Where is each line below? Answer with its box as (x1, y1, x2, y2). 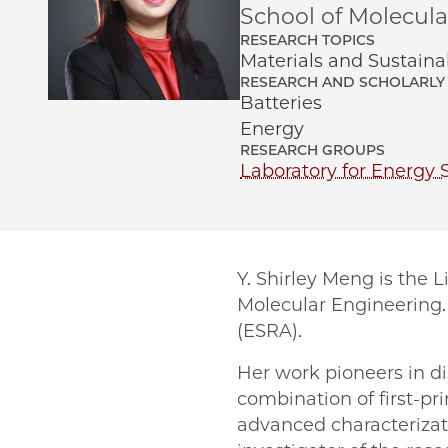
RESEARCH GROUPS (240, 141, 385, 159)
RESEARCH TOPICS (240, 31, 375, 49)
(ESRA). (237, 320, 302, 342)
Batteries (240, 92, 322, 114)
